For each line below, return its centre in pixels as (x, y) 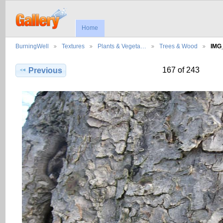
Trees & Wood (178, 46)
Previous (46, 71)
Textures (73, 46)
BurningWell (32, 46)
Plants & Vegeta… (122, 46)
